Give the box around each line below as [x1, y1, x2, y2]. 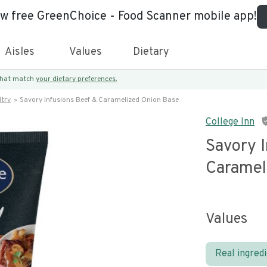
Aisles [5, 45, 35, 59]
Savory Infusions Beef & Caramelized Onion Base [20, 95, 179, 105]
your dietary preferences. [36, 74, 117, 84]
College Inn [206, 116, 254, 128]
